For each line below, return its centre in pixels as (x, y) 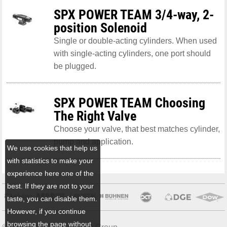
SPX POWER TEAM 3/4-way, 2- (134, 14)
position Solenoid (100, 28)
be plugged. (75, 66)
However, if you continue (47, 211)
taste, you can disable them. (52, 198)
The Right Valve (95, 116)
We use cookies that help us (52, 148)
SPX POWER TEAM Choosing (129, 103)
